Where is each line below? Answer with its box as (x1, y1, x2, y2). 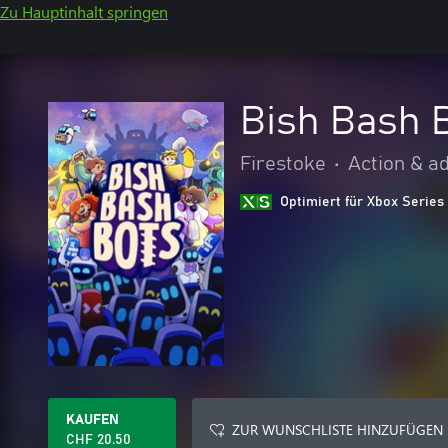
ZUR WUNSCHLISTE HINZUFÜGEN (232, 420, 443, 439)
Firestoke (240, 154, 326, 174)
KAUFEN (66, 413, 119, 427)
